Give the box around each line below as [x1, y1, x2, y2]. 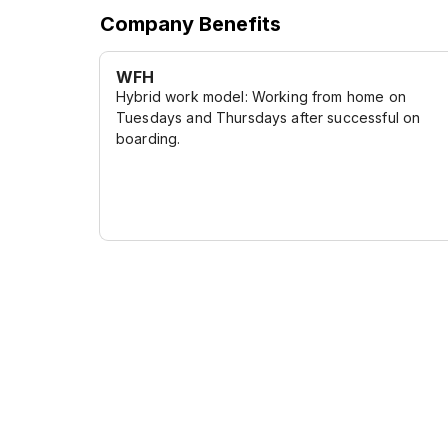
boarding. [116, 130, 181, 147]
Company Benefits [100, 12, 281, 36]
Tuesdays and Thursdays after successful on [116, 109, 421, 126]
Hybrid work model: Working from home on [116, 88, 406, 105]
